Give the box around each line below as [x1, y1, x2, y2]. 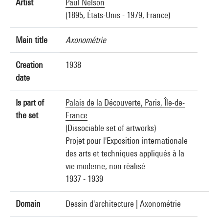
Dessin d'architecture [66, 198, 134, 209]
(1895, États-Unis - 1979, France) [66, 10, 170, 20]
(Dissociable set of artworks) [66, 123, 156, 133]
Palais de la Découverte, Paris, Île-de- [66, 97, 185, 108]
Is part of [16, 97, 44, 108]
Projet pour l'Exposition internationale [66, 135, 188, 146]
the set [16, 110, 38, 120]
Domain [16, 198, 41, 209]
